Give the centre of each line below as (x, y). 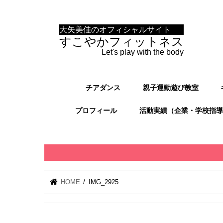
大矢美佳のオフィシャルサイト (115, 29)
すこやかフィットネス (121, 41)
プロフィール (96, 110)
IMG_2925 (103, 182)
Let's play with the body (143, 52)
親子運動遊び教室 (170, 87)
